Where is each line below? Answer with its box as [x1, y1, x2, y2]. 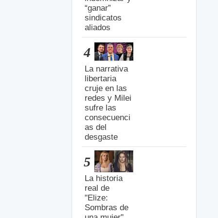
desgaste [85, 132, 118, 142]
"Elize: [85, 193, 109, 203]
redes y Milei [85, 93, 132, 103]
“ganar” [85, 3, 111, 13]
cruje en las [85, 84, 127, 93]
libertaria [85, 74, 117, 84]
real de [85, 183, 110, 193]
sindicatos [85, 13, 122, 22]
